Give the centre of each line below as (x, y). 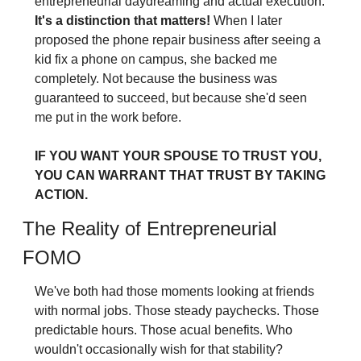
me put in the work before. (108, 118)
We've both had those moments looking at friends (174, 292)
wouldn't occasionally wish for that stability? (158, 350)
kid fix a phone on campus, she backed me (156, 60)
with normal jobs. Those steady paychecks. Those (176, 311)
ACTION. (61, 195)
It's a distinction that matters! (124, 21)
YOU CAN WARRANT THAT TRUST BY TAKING (180, 176)
